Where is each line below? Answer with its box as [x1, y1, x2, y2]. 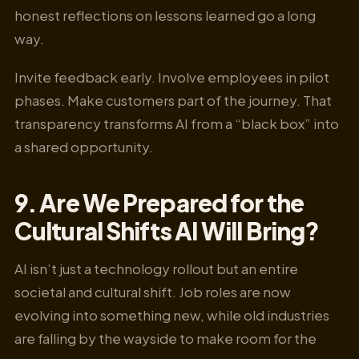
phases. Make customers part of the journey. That [14, 91, 332, 109]
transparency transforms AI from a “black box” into [14, 114, 339, 132]
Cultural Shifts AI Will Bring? [14, 216, 320, 247]
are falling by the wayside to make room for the [14, 329, 317, 347]
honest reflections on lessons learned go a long [14, 6, 316, 24]
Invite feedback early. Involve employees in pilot [14, 67, 329, 86]
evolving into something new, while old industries [14, 305, 329, 324]
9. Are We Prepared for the [14, 188, 304, 219]
